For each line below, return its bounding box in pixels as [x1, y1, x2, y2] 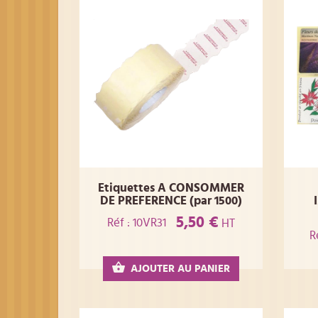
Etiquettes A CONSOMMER [97, 182, 244, 194]
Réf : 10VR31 [106, 216, 166, 229]
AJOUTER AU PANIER [130, 263, 230, 275]
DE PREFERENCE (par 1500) [99, 194, 242, 207]
